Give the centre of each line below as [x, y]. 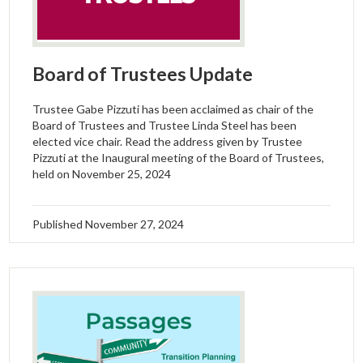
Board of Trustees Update [143, 73]
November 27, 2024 [135, 224]
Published [59, 224]
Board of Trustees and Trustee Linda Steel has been [165, 125]
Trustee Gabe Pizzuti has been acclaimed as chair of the [173, 109]
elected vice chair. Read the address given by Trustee [168, 141]
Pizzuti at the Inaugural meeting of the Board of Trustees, [179, 157]
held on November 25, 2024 [102, 173]
